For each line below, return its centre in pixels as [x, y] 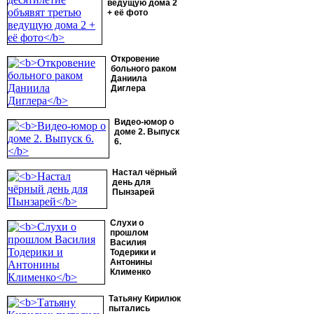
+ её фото [128, 13]
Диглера [128, 88]
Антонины [131, 262]
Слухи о [127, 223]
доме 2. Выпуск [147, 132]
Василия [128, 243]
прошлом [129, 233]
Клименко [130, 272]
